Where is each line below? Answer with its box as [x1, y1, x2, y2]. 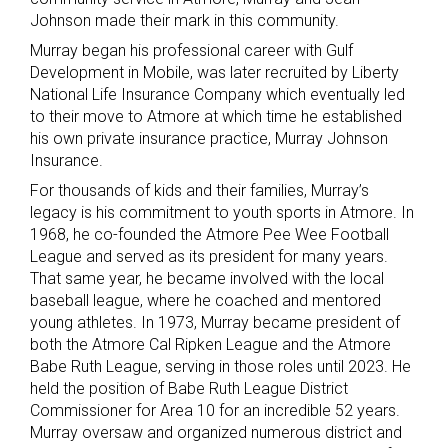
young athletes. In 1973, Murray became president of [30, 313, 400, 333]
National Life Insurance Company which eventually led [30, 85, 405, 105]
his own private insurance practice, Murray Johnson [30, 129, 388, 149]
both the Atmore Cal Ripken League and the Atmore [30, 335, 391, 355]
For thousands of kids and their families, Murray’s [30, 181, 369, 201]
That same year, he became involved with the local [30, 269, 384, 289]
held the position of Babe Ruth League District [30, 379, 348, 399]
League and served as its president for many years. [30, 247, 388, 267]
